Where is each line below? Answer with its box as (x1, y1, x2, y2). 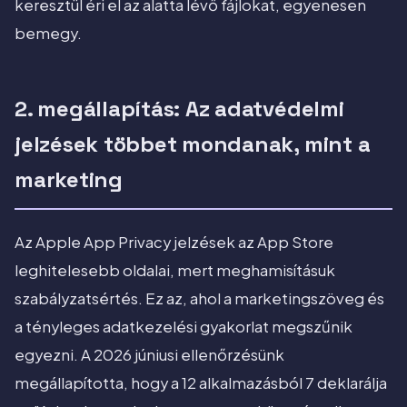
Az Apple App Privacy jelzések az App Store (15, 233, 333, 253)
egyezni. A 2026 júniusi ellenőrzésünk (15, 345, 284, 365)
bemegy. (15, 24, 82, 44)
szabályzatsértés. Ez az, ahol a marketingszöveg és (15, 289, 384, 309)
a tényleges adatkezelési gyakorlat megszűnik (15, 317, 352, 337)
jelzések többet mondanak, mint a (15, 130, 371, 159)
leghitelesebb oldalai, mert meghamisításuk (15, 261, 335, 281)
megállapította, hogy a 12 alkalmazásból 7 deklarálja (15, 373, 387, 393)
